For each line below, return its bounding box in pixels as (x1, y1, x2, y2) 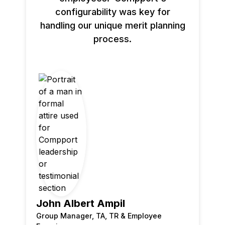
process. (93, 33, 132, 44)
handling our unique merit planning (40, 20, 185, 31)
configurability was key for (55, 6, 170, 17)
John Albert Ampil (36, 197, 126, 209)
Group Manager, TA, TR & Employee (36, 211, 162, 220)
